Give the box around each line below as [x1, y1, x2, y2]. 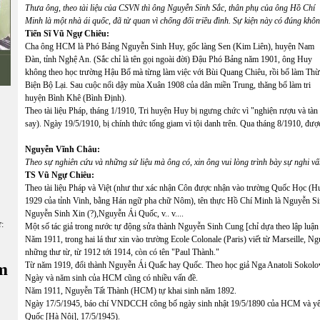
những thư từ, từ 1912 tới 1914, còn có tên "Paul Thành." [25, 247, 219, 257]
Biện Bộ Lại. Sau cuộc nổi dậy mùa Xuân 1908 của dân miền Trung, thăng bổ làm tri [25, 80, 311, 90]
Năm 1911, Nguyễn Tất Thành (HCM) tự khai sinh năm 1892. [25, 286, 236, 296]
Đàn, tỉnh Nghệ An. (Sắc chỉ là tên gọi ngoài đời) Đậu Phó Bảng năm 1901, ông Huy [25, 54, 312, 64]
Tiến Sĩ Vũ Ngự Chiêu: [25, 29, 109, 39]
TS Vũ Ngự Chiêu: [25, 170, 94, 180]
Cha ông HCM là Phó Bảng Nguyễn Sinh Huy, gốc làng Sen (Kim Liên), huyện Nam [25, 41, 314, 51]
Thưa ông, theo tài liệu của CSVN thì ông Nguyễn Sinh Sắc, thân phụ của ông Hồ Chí [25, 3, 315, 13]
